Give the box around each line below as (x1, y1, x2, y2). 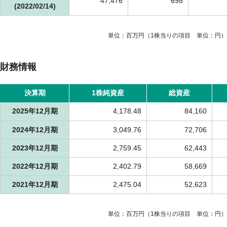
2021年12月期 (12, 180, 58, 189)
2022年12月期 (12, 162, 58, 171)
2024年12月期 (12, 126, 58, 134)
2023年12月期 (12, 144, 58, 153)
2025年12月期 (12, 107, 58, 116)
